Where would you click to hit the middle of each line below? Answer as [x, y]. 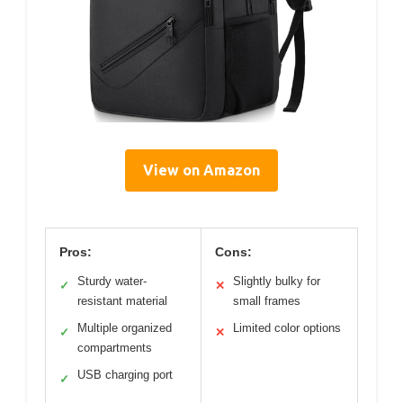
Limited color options [287, 328]
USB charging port [125, 375]
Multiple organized [125, 328]
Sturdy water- [112, 282]
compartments [115, 348]
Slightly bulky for [277, 282]
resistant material [122, 301]
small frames [267, 301]
